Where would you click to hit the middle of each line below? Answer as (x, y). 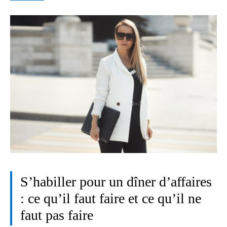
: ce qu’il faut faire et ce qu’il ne (111, 199)
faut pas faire (57, 215)
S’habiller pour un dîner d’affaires (116, 182)
